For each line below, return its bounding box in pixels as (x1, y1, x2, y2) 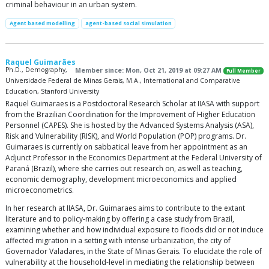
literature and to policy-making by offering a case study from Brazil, (5, 213, 234, 224)
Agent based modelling (9, 19, 75, 28)
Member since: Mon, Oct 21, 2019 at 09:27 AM (74, 65, 223, 74)
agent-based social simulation (85, 19, 172, 28)
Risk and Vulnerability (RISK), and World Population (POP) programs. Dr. (5, 130, 246, 141)
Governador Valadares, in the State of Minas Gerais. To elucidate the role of (5, 246, 262, 256)
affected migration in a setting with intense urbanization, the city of (5, 235, 231, 246)
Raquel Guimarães (5, 56, 76, 67)
